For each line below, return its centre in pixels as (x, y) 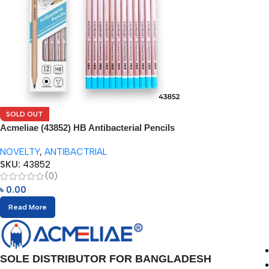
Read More (28, 207)
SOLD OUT (25, 114)
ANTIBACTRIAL (76, 152)
